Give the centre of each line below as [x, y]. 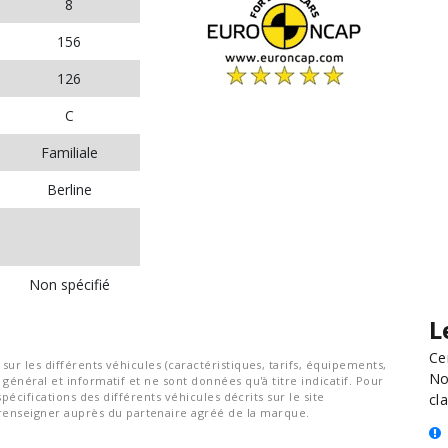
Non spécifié [69, 284]
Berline [69, 189]
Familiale [69, 152]
